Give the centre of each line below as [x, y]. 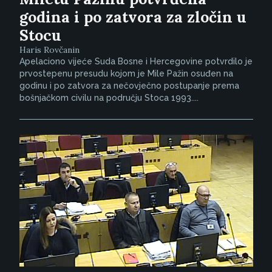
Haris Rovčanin [49, 50]
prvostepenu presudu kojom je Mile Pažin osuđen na [126, 74]
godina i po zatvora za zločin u [133, 17]
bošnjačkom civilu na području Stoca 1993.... [109, 98]
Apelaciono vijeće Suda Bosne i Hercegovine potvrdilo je [136, 62]
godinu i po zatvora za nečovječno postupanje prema [129, 86]
